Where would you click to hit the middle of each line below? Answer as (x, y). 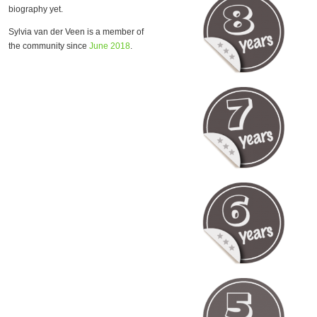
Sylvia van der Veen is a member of (76, 32)
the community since (49, 46)
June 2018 (110, 46)
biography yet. (36, 9)
